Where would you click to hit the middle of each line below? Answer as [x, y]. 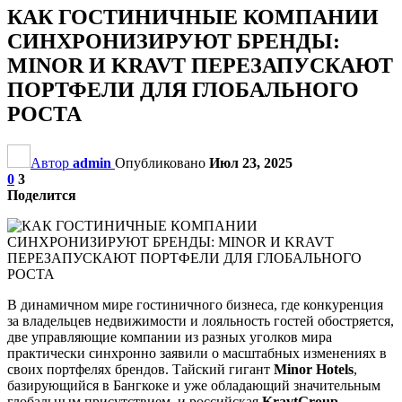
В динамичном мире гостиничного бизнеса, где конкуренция [195, 304]
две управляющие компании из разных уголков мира [170, 336]
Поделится [42, 195]
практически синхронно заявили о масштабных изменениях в [197, 353]
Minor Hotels [314, 369]
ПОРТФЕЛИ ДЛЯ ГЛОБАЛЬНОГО [183, 89]
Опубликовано [162, 162]
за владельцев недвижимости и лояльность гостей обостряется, [201, 320]
